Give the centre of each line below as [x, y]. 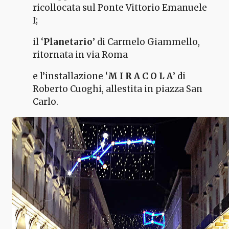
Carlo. [45, 101]
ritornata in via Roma [80, 54]
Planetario [68, 42]
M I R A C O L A [140, 76]
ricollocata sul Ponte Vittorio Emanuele [120, 7]
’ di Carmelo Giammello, [146, 42]
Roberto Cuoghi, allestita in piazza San [118, 89]
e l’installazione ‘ [70, 76]
